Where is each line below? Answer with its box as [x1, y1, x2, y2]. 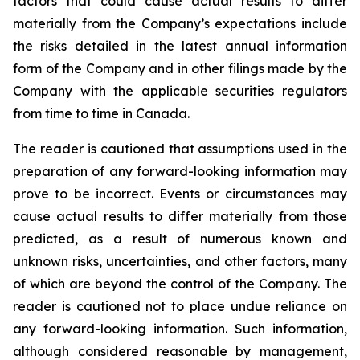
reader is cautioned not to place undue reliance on [13, 298, 347, 314]
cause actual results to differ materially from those [13, 208, 347, 224]
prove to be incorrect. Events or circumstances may [13, 186, 347, 202]
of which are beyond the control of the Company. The [13, 276, 347, 292]
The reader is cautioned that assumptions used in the [13, 141, 347, 157]
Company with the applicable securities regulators [13, 83, 347, 99]
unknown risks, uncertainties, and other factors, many [13, 253, 347, 269]
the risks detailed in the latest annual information [13, 38, 347, 54]
